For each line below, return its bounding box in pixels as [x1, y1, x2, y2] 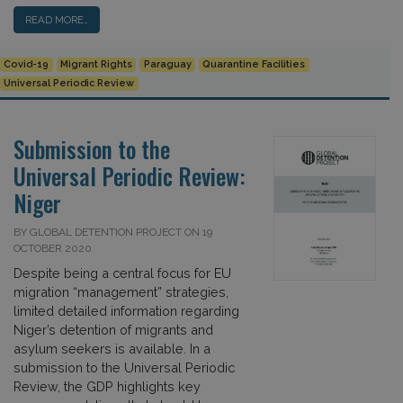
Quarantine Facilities [202, 58, 306, 71]
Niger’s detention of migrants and [13, 321, 213, 337]
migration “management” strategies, [13, 283, 228, 300]
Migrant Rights [59, 58, 132, 71]
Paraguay [143, 58, 192, 71]
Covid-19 [4, 58, 49, 71]
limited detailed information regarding [13, 302, 239, 318]
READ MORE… [25, 13, 88, 26]
